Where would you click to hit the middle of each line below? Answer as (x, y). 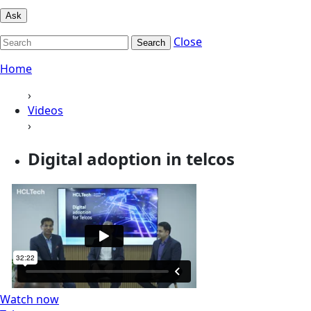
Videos (45, 110)
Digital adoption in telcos (131, 158)
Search (151, 42)
